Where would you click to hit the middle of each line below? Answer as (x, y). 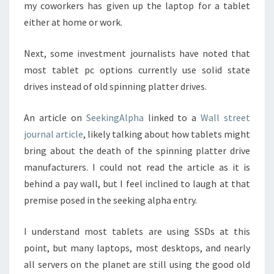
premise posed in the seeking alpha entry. (110, 200)
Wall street (225, 117)
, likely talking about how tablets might (167, 134)
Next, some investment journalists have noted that (137, 53)
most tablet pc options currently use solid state (137, 70)
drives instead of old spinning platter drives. (115, 86)
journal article (54, 134)
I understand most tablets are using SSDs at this (137, 231)
